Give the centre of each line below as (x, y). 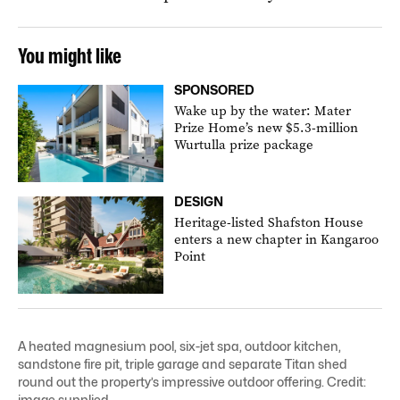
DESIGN (199, 201)
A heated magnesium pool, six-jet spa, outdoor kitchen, (179, 346)
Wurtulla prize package (244, 144)
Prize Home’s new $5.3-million (267, 127)
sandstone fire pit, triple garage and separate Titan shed (183, 363)
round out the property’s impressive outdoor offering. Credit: (192, 381)
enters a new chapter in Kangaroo (277, 239)
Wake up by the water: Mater (263, 110)
